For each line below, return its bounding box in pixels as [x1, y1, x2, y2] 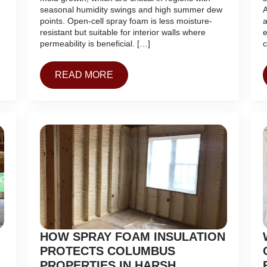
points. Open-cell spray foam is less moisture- [40, 16, 213, 26]
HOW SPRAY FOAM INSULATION [40, 230, 226, 244]
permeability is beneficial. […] [40, 39, 151, 49]
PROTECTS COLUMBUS [40, 244, 176, 258]
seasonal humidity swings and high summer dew [40, 5, 223, 15]
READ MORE [55, 70, 114, 80]
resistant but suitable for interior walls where [40, 27, 206, 38]
